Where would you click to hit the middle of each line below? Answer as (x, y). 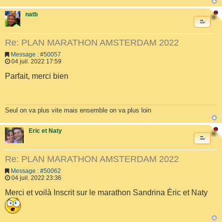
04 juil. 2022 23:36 (36, 178)
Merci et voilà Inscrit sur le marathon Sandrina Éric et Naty (106, 192)
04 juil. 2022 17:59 (36, 61)
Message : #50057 (36, 54)
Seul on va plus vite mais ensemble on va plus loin (78, 111)
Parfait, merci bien (37, 76)
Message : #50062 (36, 171)
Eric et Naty (45, 131)
